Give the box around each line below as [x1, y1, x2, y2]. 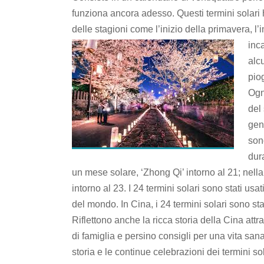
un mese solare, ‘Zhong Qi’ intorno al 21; [72, 167, 243, 177]
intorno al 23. [72, 183, 128, 193]
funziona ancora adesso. [72, 8, 177, 18]
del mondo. [72, 199, 121, 209]
